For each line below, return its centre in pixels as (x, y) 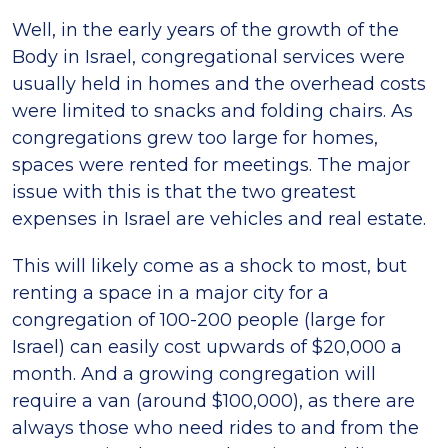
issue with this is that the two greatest (184, 191)
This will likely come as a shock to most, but (209, 265)
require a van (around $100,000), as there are (213, 400)
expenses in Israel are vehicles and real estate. (219, 218)
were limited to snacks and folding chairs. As (212, 110)
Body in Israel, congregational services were (208, 56)
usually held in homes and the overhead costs (219, 83)
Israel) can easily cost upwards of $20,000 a (207, 346)
